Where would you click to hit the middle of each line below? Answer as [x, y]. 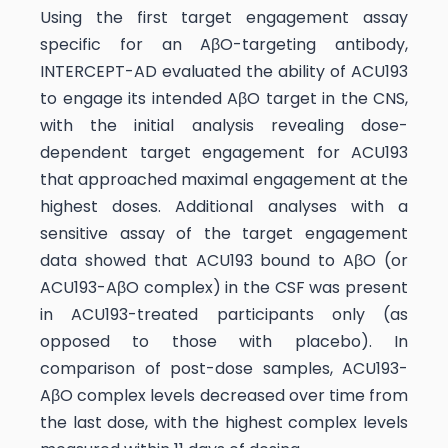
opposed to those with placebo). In [224, 341]
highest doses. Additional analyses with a [224, 206]
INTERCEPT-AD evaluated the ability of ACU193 [224, 71]
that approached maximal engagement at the [224, 179]
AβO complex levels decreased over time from [224, 395]
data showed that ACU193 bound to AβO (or [224, 260]
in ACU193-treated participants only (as [224, 314]
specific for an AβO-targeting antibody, [224, 44]
